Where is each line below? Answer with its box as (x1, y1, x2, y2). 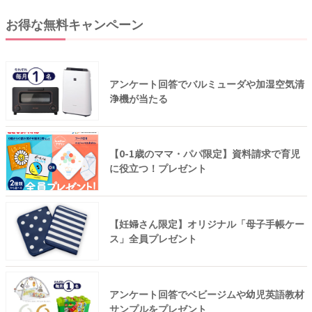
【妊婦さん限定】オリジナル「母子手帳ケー (109, 217, 304, 231)
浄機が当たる (109, 91, 168, 105)
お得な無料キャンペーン (5, 14, 143, 33)
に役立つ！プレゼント (109, 161, 207, 175)
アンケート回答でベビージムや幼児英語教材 (109, 286, 304, 301)
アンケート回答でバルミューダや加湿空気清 (109, 76, 304, 91)
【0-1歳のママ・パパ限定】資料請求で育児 (109, 146, 300, 161)
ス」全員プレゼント (109, 231, 197, 246)
